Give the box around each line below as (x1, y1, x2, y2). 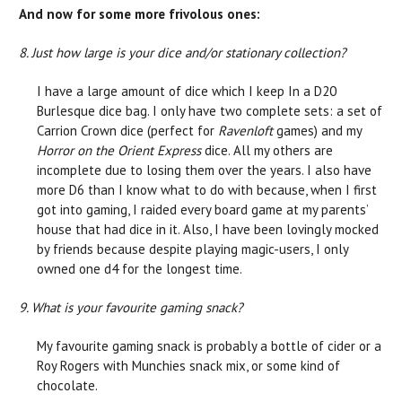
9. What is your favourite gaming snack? (19, 298, 243, 316)
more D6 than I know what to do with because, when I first (37, 180, 377, 198)
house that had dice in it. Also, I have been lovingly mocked (37, 220, 379, 238)
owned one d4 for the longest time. (37, 259, 242, 277)
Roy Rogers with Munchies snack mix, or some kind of (37, 356, 340, 374)
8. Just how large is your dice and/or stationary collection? (19, 43, 346, 61)
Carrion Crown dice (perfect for (37, 121, 218, 139)
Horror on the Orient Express (37, 141, 201, 159)
